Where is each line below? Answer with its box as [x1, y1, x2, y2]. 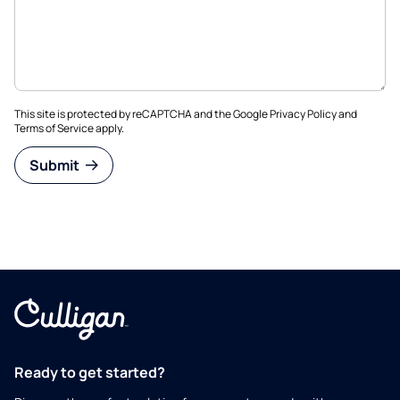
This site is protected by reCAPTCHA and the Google [14, 105, 270, 121]
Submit [29, 154, 82, 175]
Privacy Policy [270, 105, 337, 121]
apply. [94, 120, 124, 136]
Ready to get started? [14, 362, 165, 382]
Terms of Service [14, 120, 94, 136]
